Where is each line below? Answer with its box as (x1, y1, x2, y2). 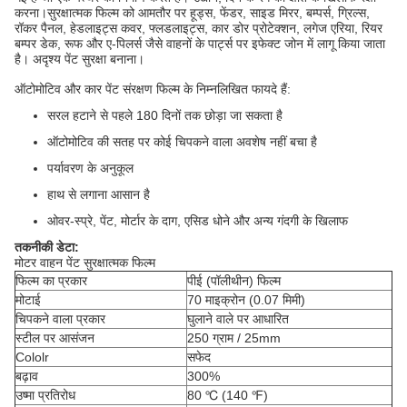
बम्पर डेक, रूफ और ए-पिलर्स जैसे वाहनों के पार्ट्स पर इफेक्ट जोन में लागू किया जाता (15, 36, 385, 51)
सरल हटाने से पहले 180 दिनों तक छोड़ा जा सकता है (47, 108, 283, 123)
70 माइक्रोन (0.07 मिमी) (187, 293, 305, 307)
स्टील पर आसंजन (15, 331, 94, 345)
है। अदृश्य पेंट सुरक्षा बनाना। (15, 52, 144, 66)
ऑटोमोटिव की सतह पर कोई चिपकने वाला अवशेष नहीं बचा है (47, 134, 317, 149)
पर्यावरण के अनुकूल (47, 161, 134, 175)
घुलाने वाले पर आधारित (187, 312, 289, 326)
